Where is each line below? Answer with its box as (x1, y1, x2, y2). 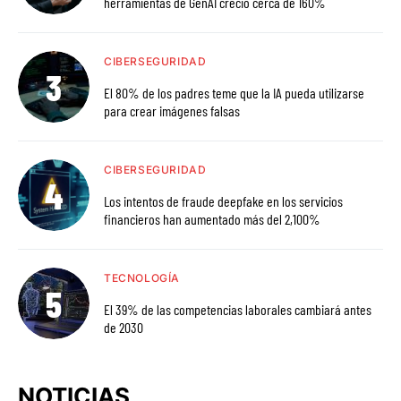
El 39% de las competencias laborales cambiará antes (104, 300, 371, 318)
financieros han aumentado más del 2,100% (104, 209, 320, 227)
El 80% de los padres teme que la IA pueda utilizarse (104, 83, 364, 101)
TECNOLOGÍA (104, 270, 180, 285)
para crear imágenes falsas (104, 101, 240, 119)
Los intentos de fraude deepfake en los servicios (104, 192, 343, 209)
